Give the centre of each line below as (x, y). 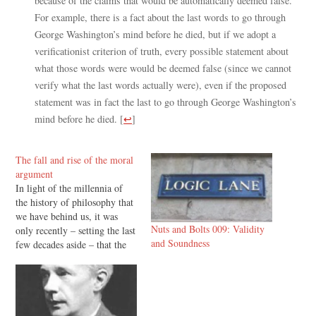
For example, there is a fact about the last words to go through (160, 18)
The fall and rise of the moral (75, 159)
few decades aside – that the (71, 244)
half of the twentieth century (73, 286)
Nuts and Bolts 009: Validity (208, 229)
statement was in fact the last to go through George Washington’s (166, 102)
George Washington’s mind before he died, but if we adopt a (156, 35)
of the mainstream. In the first (75, 272)
